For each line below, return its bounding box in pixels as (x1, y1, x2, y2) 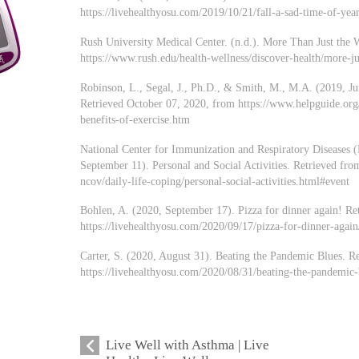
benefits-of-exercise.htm (80, 112, 191, 126)
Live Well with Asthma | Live (106, 337, 270, 353)
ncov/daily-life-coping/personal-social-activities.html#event (80, 174, 350, 188)
